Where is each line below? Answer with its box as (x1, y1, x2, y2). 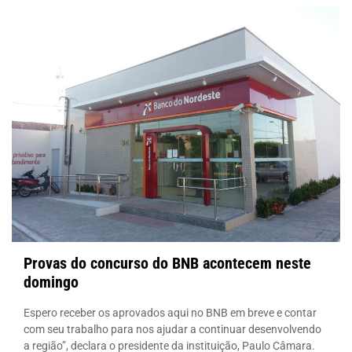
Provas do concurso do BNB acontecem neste (24, 253, 311, 273)
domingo (24, 272, 79, 291)
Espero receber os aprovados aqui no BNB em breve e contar (24, 306, 317, 319)
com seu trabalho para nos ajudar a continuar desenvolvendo (24, 322, 321, 335)
